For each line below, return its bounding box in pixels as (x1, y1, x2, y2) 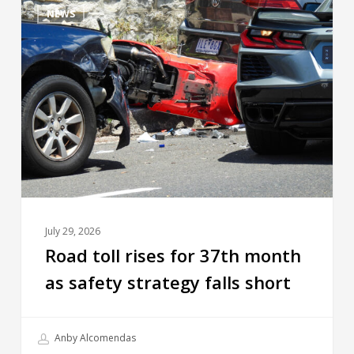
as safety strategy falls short (44, 270, 291, 295)
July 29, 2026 (44, 224, 100, 239)
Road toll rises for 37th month (44, 243, 301, 268)
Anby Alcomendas (51, 331, 136, 345)
